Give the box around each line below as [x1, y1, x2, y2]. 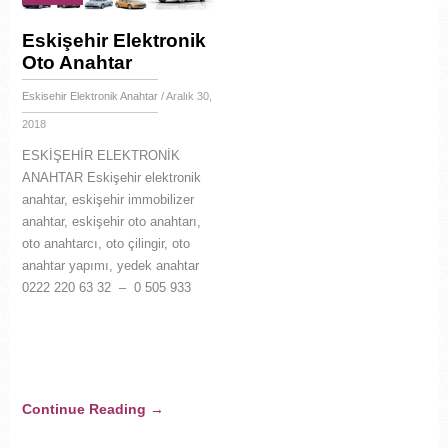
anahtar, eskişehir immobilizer [21, 191, 194, 207]
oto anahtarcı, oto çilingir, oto [21, 235, 190, 251]
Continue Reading [21, 401, 150, 417]
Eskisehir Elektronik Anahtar [21, 89, 158, 102]
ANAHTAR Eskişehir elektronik [21, 169, 201, 185]
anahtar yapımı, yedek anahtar [21, 257, 199, 273]
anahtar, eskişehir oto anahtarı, [21, 213, 201, 229]
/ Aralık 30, [157, 89, 212, 102]
